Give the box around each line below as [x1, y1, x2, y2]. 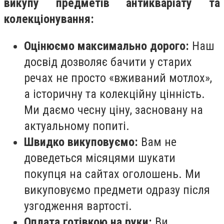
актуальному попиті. [24, 118, 129, 133]
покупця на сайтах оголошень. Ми [24, 166, 200, 181]
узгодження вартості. [24, 198, 132, 213]
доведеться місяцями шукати [24, 150, 175, 165]
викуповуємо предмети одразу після [24, 182, 210, 197]
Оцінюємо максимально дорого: [24, 38, 189, 53]
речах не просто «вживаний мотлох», [24, 70, 212, 85]
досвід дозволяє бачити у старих [24, 54, 192, 69]
